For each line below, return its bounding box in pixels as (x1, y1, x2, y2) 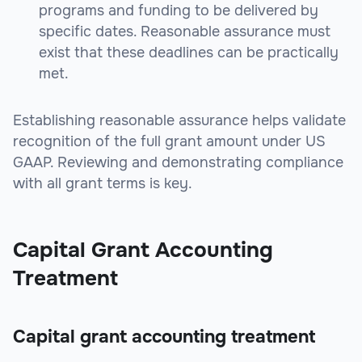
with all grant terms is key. (13, 175, 192, 193)
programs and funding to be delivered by (39, 2, 318, 20)
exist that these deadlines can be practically (39, 44, 339, 62)
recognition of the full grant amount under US (13, 133, 326, 151)
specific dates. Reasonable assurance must (39, 23, 330, 41)
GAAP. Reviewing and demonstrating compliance (13, 154, 343, 172)
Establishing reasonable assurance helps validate (13, 112, 346, 130)
